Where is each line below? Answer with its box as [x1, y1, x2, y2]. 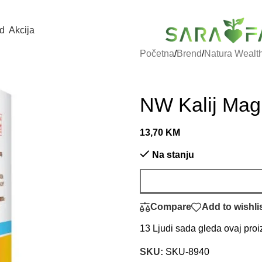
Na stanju [151, 149, 194, 160]
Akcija [9, 25, 35, 35]
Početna [140, 48, 174, 58]
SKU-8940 [166, 246, 209, 257]
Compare [150, 202, 191, 212]
